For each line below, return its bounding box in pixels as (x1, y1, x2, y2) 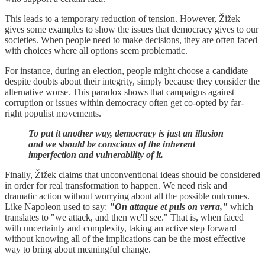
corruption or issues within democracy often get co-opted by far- (5, 97, 244, 108)
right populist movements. (5, 108, 101, 118)
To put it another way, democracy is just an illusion (28, 128, 224, 138)
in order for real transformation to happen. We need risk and (5, 180, 227, 190)
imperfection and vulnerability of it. (28, 149, 166, 160)
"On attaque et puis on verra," (109, 201, 230, 212)
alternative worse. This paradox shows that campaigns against (5, 86, 234, 97)
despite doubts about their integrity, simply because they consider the (5, 76, 260, 86)
